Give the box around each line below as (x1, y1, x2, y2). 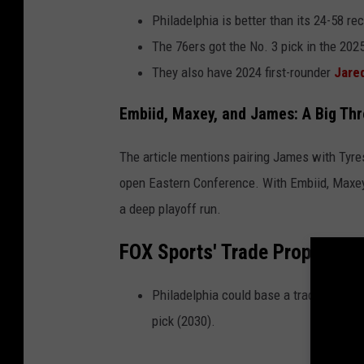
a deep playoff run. (119, 200, 221, 217)
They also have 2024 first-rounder (152, 64, 334, 81)
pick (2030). (152, 313, 215, 330)
